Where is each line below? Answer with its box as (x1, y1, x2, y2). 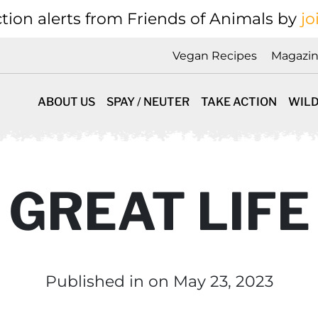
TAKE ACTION (201, 95, 277, 109)
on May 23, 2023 (148, 272, 273, 291)
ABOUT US (38, 95, 95, 109)
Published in (45, 272, 148, 291)
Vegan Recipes (172, 49, 257, 63)
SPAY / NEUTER (106, 95, 190, 109)
